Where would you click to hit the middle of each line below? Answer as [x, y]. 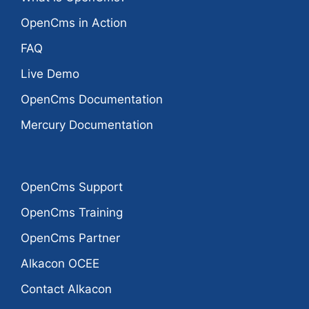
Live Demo [50, 74]
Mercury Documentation [87, 125]
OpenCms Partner [70, 238]
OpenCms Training [72, 213]
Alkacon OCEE [60, 264]
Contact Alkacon [66, 289]
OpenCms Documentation [92, 100]
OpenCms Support [72, 187]
